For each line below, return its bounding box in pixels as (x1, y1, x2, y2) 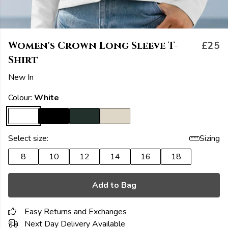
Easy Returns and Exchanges (24, 206, 127, 217)
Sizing (199, 133, 220, 144)
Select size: (8, 133, 48, 144)
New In (8, 72, 34, 83)
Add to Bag (92, 180, 136, 191)
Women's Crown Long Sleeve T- (8, 39, 178, 52)
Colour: (8, 92, 34, 103)
